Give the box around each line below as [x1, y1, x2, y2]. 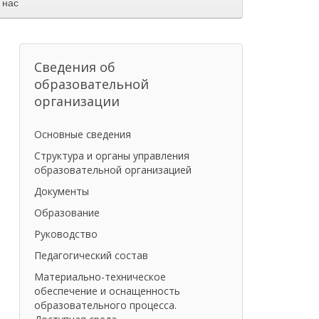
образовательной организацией [33, 163, 192, 177]
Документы [33, 184, 89, 198]
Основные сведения [33, 127, 131, 141]
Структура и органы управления [33, 149, 189, 162]
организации [33, 93, 120, 110]
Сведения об [33, 58, 115, 75]
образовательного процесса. [33, 298, 177, 312]
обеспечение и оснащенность [33, 284, 180, 298]
